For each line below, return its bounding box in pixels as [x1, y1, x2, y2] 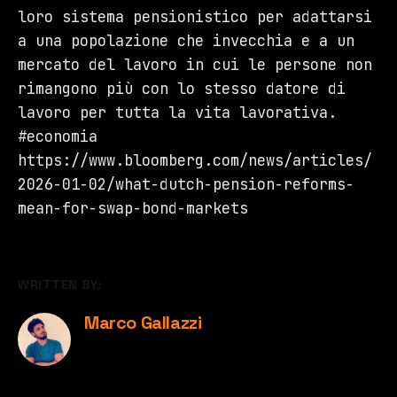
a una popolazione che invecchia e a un [18, 30, 354, 51]
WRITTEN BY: [18, 276, 103, 292]
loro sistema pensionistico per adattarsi [18, 6, 372, 27]
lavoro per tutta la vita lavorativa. [18, 102, 337, 122]
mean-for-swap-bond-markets [18, 198, 248, 218]
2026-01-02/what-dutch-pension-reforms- [18, 174, 354, 194]
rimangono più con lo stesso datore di [18, 78, 346, 98]
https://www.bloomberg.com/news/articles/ [18, 150, 372, 170]
